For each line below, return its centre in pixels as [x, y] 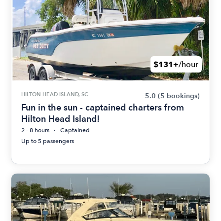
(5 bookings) [179, 96]
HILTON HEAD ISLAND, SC [55, 94]
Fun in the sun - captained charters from [103, 108]
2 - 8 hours [36, 130]
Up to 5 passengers [48, 141]
